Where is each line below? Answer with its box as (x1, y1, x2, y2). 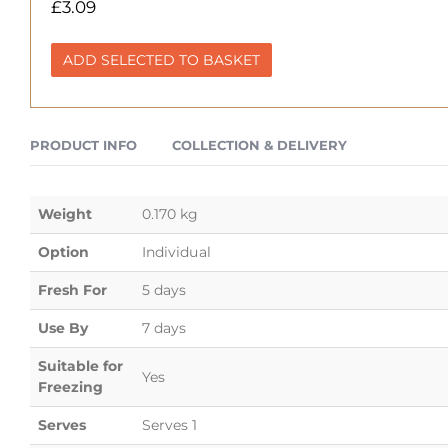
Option (38, 242, 89, 261)
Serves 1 (142, 415, 198, 434)
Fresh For (38, 280, 107, 299)
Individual (142, 242, 211, 261)
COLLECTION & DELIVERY (172, 136, 347, 153)
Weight (38, 204, 92, 223)
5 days (142, 280, 187, 299)
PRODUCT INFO (30, 136, 137, 153)
